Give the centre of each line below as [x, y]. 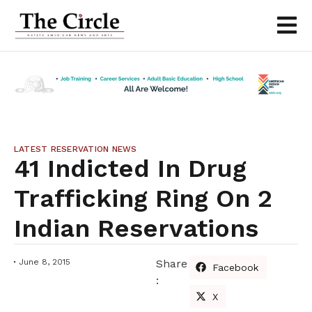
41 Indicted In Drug [130, 168]
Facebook [236, 267]
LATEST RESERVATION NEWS [76, 149]
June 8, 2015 [45, 262]
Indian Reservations [136, 228]
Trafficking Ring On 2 [143, 198]
